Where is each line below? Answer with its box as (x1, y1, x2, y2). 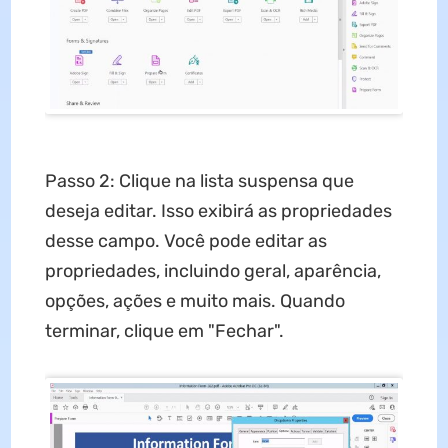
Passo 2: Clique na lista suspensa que (44, 169, 354, 192)
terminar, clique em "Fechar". (44, 319, 284, 342)
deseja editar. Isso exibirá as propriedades (44, 199, 392, 222)
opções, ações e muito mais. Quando (44, 289, 345, 312)
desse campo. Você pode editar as (44, 229, 327, 252)
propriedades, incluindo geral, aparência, (44, 259, 381, 282)
